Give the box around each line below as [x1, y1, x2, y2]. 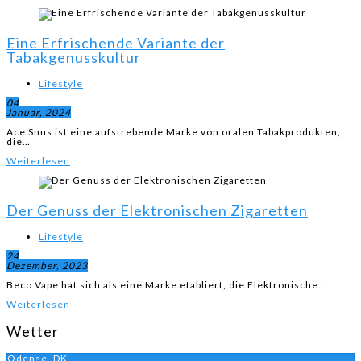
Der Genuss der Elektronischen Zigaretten [6, 201, 308, 219]
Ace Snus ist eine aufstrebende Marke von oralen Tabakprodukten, [6, 126, 341, 138]
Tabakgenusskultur [6, 48, 141, 66]
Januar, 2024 [6, 106, 71, 118]
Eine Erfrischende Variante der [6, 34, 225, 52]
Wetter [6, 322, 59, 340]
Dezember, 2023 [6, 259, 88, 272]
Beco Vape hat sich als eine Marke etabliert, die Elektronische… [6, 279, 326, 291]
